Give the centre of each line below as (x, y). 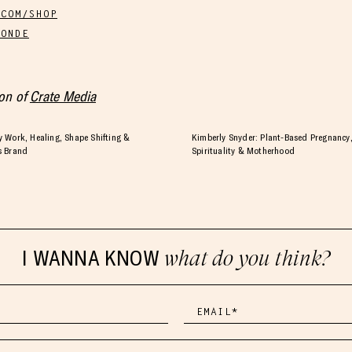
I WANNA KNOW (93, 258)
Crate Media (63, 96)
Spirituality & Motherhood (243, 151)
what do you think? (247, 258)
